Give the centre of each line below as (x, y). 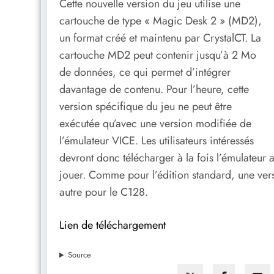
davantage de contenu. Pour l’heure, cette (154, 90)
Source (79, 255)
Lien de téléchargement (113, 225)
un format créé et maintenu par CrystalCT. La (160, 38)
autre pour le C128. (104, 192)
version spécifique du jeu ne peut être (146, 107)
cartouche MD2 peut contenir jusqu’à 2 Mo (158, 55)
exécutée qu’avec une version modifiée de (155, 124)
